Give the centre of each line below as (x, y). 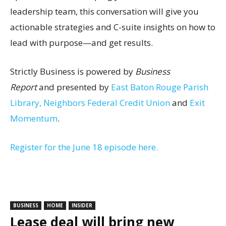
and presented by (74, 87)
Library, (26, 102)
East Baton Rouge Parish (160, 87)
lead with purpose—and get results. (81, 42)
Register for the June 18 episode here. (84, 147)
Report (23, 87)
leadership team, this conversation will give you (104, 11)
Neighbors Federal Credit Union (107, 102)
